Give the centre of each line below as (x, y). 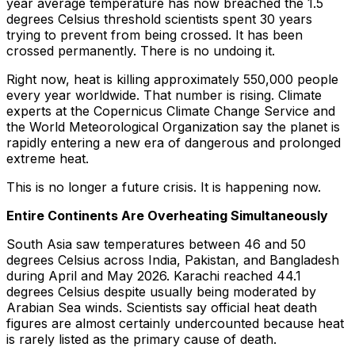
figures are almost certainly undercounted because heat (175, 324)
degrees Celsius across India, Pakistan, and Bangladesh (173, 260)
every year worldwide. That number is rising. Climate (164, 95)
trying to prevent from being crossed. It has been (155, 35)
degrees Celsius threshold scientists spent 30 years (159, 19)
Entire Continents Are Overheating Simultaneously (167, 216)
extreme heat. (48, 159)
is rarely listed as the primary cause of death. (141, 340)
